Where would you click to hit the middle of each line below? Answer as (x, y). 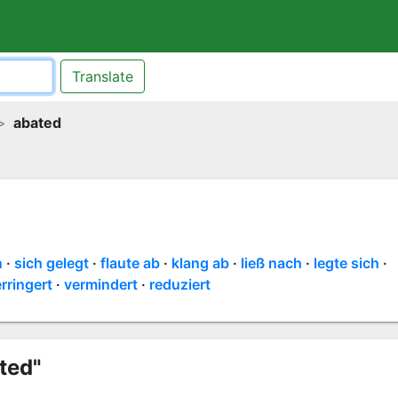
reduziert (179, 284)
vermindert (100, 284)
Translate (102, 77)
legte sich (346, 263)
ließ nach (271, 263)
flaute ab (130, 263)
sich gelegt (51, 263)
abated (37, 122)
